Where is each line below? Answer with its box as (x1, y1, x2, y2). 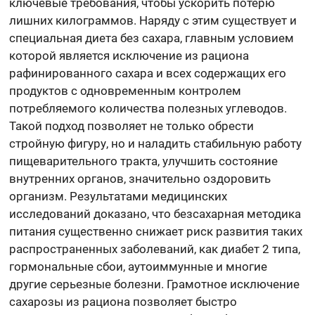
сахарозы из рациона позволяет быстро (9, 295, 238, 309)
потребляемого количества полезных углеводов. (9, 101, 288, 116)
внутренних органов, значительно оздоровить (9, 172, 271, 186)
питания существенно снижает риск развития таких (9, 224, 303, 239)
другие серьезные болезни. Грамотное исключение (9, 277, 300, 292)
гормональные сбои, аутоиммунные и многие (9, 259, 268, 274)
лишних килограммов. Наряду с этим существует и (9, 13, 297, 28)
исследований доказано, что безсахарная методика (9, 207, 302, 221)
